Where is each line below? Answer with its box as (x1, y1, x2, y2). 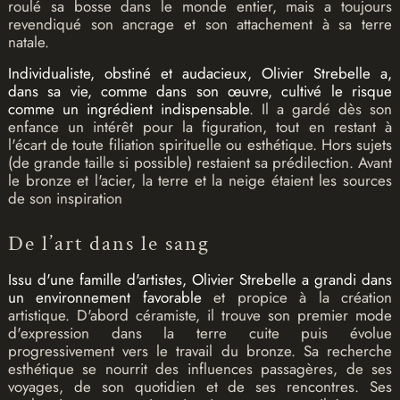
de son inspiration (7, 187, 122, 210)
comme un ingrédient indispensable (7, 98, 249, 121)
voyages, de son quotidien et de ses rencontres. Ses (7, 376, 393, 398)
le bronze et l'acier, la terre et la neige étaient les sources (7, 170, 393, 192)
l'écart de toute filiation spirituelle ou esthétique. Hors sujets (7, 134, 393, 156)
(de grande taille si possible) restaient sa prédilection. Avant (7, 152, 393, 174)
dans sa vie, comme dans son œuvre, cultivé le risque (7, 80, 393, 103)
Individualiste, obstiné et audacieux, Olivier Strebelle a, (7, 62, 393, 85)
